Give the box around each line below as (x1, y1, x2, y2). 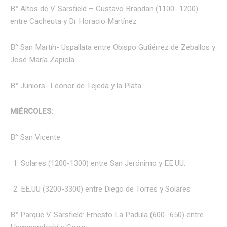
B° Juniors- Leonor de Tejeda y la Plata (10, 80, 141, 92)
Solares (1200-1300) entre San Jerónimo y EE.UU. (21, 158, 185, 169)
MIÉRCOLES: (10, 106, 53, 118)
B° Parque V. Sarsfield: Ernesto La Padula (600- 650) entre (10, 209, 204, 221)
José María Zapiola (10, 54, 74, 66)
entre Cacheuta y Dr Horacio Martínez (10, 16, 137, 27)
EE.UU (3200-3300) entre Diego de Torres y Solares (21, 183, 191, 195)
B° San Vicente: (10, 132, 62, 143)
